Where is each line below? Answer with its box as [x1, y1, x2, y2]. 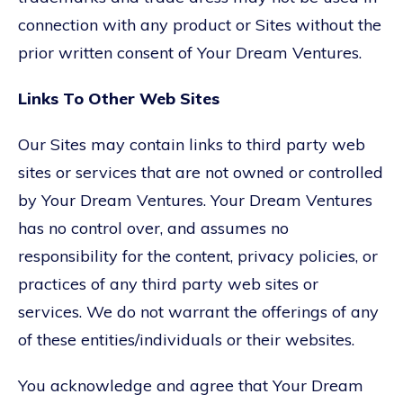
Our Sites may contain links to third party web [18, 133, 365, 155]
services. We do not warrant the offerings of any [18, 300, 379, 322]
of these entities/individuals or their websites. [18, 328, 354, 350]
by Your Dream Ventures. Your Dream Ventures [18, 189, 372, 210]
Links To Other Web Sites [18, 87, 219, 109]
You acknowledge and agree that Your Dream [18, 374, 363, 396]
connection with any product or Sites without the [18, 13, 381, 35]
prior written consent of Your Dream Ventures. [18, 41, 362, 63]
